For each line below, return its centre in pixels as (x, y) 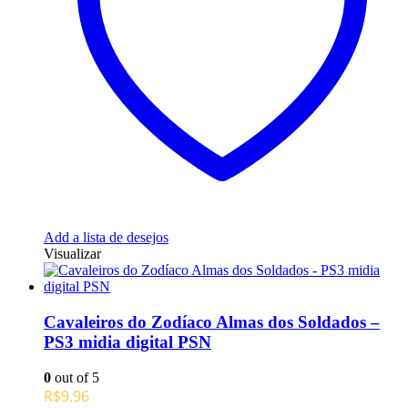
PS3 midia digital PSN (127, 342)
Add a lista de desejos (106, 238)
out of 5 (75, 377)
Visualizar (72, 254)
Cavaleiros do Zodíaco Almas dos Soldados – (212, 322)
